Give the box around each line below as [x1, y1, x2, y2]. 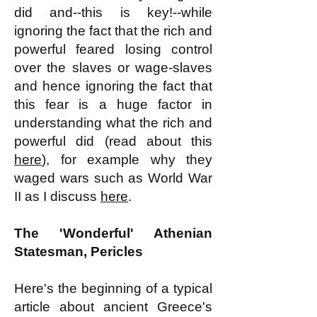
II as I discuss [14, 189, 100, 204]
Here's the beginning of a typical [14, 281, 212, 296]
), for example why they [42, 152, 212, 167]
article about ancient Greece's [14, 299, 212, 314]
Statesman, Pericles [14, 244, 143, 259]
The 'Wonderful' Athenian [14, 226, 212, 241]
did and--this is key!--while [14, 5, 212, 20]
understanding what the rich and [14, 115, 212, 130]
